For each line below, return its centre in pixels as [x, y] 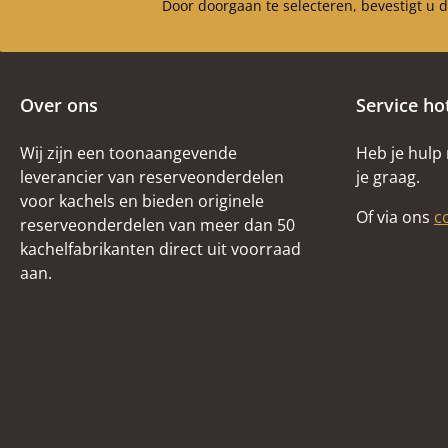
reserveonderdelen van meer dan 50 [157, 224]
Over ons [59, 104]
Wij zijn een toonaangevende [128, 152]
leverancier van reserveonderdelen [152, 176]
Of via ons [395, 216]
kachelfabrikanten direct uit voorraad [160, 248]
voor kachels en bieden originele [142, 200]
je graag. [388, 176]
